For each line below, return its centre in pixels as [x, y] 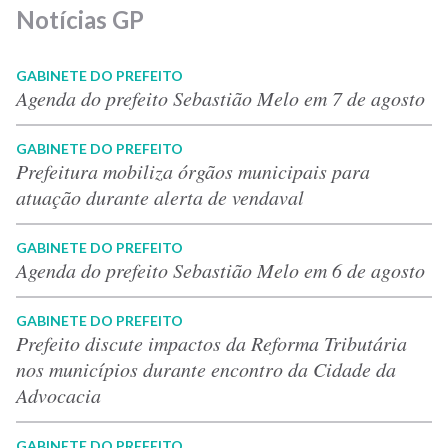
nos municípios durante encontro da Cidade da [206, 368]
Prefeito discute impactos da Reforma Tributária [211, 342]
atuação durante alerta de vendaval [160, 196]
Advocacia [58, 394]
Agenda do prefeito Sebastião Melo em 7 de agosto [220, 97]
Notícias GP [80, 19]
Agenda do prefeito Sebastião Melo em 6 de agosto [220, 269]
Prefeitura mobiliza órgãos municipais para [193, 170]
